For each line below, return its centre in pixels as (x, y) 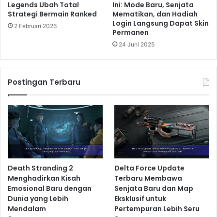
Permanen (131, 33)
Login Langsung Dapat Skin (161, 23)
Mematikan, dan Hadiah (155, 14)
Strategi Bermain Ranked (52, 14)
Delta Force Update (150, 168)
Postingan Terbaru (44, 82)
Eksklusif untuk (140, 199)
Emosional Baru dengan (50, 189)
